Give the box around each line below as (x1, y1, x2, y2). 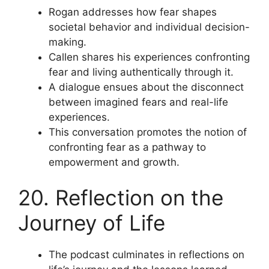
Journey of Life (18, 210, 165, 235)
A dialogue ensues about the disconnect (49, 80, 244, 93)
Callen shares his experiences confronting (49, 50, 250, 63)
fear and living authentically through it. (49, 65, 234, 78)
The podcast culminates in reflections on (49, 249, 244, 261)
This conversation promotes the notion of (49, 125, 247, 138)
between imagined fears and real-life (49, 95, 228, 108)
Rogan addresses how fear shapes (49, 5, 217, 18)
